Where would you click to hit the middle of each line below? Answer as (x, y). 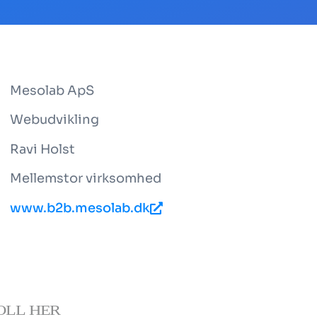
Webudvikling (54, 120)
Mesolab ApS (52, 91)
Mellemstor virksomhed (85, 179)
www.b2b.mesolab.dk (80, 208)
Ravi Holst (42, 149)
